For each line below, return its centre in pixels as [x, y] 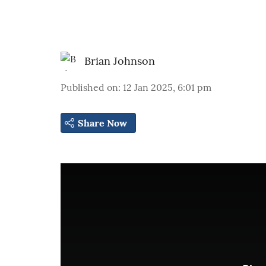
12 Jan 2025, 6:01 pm [167, 87]
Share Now [102, 123]
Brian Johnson [120, 61]
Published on [89, 87]
